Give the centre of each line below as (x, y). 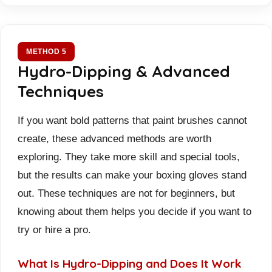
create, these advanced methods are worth (114, 138)
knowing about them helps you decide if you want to (134, 211)
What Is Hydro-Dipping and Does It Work (130, 263)
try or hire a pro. (54, 229)
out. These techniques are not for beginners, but (126, 193)
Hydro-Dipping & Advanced (124, 71)
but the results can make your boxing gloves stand (132, 175)
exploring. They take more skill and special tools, (129, 156)
